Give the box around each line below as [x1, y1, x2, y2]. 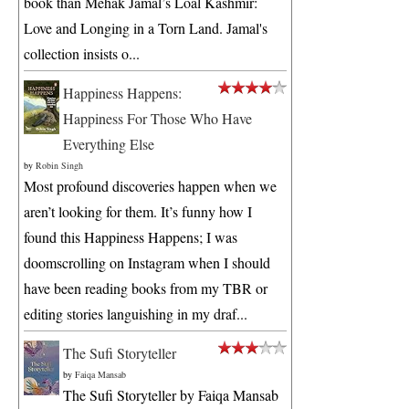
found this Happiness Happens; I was [24, 226, 237, 246]
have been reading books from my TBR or [24, 278, 267, 298]
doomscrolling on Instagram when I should [24, 252, 270, 272]
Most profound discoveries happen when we [24, 175, 277, 195]
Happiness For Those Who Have [63, 108, 252, 128]
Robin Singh [36, 158, 83, 172]
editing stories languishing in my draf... [24, 303, 247, 323]
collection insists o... [24, 43, 140, 63]
